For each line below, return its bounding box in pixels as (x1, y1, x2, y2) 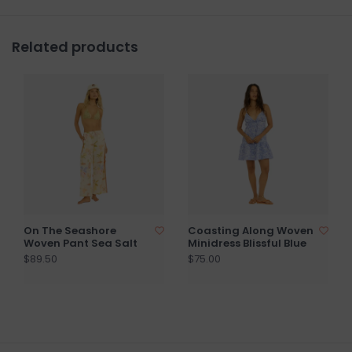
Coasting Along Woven (188, 223, 313, 238)
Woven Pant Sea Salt (24, 236, 137, 251)
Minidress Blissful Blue (188, 236, 306, 251)
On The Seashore (24, 223, 116, 238)
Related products (12, 37, 138, 57)
